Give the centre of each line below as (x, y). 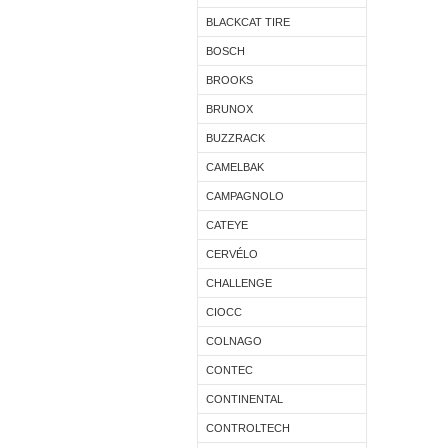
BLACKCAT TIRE (248, 22)
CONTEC (229, 370)
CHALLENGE (239, 283)
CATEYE (227, 225)
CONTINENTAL (244, 399)
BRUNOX (229, 109)
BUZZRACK (235, 138)
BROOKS (229, 80)
